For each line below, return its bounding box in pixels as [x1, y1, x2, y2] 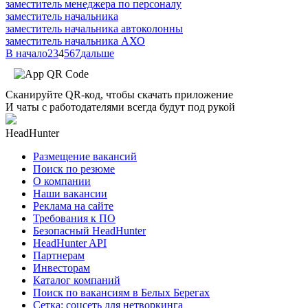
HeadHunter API [33, 236, 107, 249]
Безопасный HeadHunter [33, 224, 146, 236]
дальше [80, 47, 114, 59]
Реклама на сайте [33, 199, 113, 212]
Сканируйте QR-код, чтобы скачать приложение [5, 88, 233, 100]
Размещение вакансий [33, 150, 137, 162]
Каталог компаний [33, 274, 120, 286]
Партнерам [33, 249, 85, 261]
